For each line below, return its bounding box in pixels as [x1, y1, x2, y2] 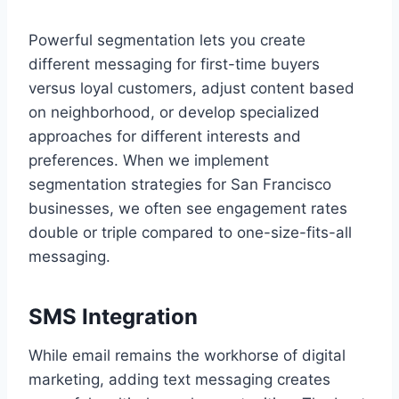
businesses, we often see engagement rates [28, 199, 347, 217]
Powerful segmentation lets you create [28, 30, 305, 49]
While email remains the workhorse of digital [28, 346, 346, 364]
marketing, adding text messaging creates [28, 370, 330, 388]
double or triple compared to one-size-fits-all [28, 223, 352, 241]
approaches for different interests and [28, 126, 301, 145]
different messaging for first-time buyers [28, 54, 320, 73]
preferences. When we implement [28, 151, 269, 169]
